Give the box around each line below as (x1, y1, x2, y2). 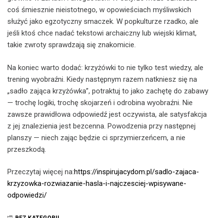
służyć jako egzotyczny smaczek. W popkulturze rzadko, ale (7, 17, 199, 26)
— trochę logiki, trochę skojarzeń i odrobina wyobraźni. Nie (7, 98, 193, 107)
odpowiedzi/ (7, 191, 47, 200)
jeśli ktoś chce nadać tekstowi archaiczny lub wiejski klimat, (7, 29, 197, 37)
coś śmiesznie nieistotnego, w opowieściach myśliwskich (7, 5, 191, 14)
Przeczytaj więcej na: (7, 167, 74, 176)
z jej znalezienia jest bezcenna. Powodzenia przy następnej (7, 121, 196, 130)
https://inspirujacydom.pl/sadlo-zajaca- (74, 167, 199, 176)
